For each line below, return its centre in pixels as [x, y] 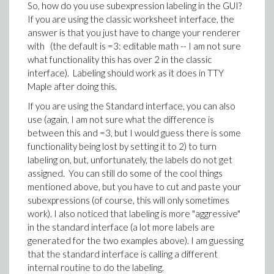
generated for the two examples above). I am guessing [135, 240]
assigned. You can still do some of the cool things [125, 173]
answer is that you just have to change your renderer [134, 32]
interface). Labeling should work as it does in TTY [126, 72]
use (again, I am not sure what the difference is [121, 119]
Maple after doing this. [72, 86]
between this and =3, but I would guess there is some [134, 132]
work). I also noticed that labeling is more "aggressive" [134, 213]
